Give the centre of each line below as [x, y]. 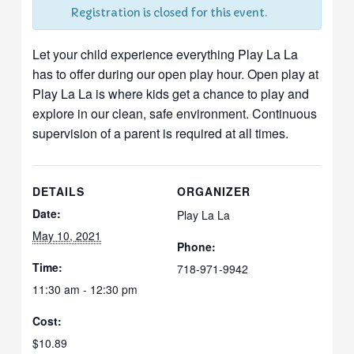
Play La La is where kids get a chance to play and [171, 93]
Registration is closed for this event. [169, 13]
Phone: [196, 246]
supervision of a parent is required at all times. [161, 133]
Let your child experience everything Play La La [166, 54]
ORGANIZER [214, 191]
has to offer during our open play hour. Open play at [176, 73]
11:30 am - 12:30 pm [85, 289]
